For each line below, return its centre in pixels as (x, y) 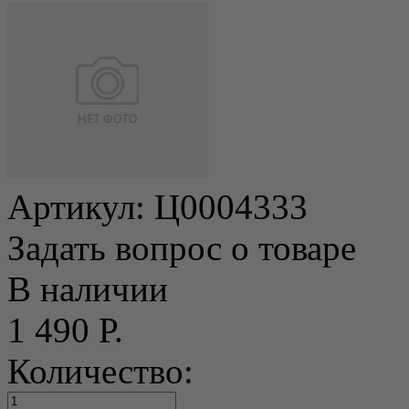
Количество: (100, 371)
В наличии (88, 288)
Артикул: (81, 206)
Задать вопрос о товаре (182, 247)
